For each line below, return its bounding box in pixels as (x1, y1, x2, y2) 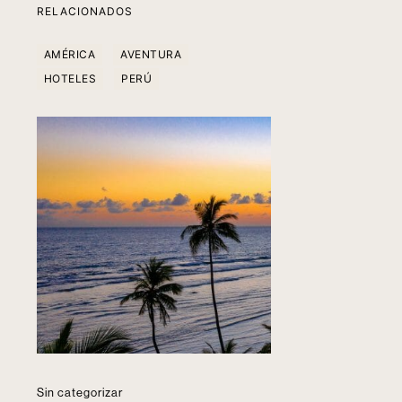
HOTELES (43, 71, 97, 85)
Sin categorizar (36, 386, 123, 398)
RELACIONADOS (36, 4, 133, 18)
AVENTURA (120, 47, 182, 61)
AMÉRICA (43, 47, 96, 61)
